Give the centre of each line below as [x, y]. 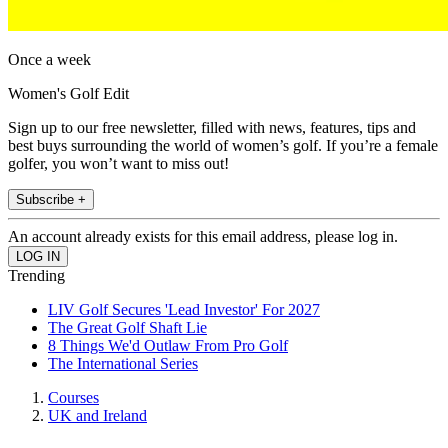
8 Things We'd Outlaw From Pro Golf [168, 346]
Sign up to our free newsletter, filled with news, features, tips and [212, 128]
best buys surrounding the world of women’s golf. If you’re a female [223, 146]
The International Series [123, 364]
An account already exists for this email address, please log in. [203, 237]
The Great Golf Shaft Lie [127, 328]
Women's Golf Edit [68, 94]
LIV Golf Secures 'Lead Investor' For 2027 [184, 310]
